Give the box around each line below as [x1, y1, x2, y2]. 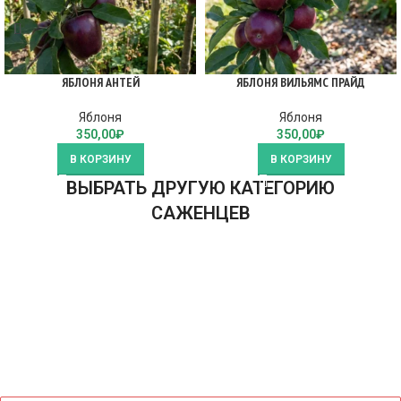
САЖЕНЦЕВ [150, 202, 251, 224]
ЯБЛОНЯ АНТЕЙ [61, 74, 140, 90]
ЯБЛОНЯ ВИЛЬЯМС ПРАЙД [236, 74, 365, 90]
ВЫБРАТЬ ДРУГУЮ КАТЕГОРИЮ [66, 177, 335, 199]
